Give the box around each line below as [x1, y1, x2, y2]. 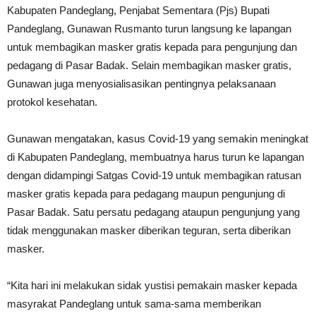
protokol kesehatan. [7, 96, 97, 108]
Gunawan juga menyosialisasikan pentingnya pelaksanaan [7, 78, 276, 90]
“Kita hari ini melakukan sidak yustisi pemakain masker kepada [7, 279, 297, 291]
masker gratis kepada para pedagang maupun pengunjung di [7, 188, 285, 200]
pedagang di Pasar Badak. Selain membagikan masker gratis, [7, 59, 291, 71]
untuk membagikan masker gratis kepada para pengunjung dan [7, 41, 297, 53]
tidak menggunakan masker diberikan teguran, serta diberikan [7, 224, 291, 236]
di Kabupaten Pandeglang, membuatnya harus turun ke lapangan [7, 151, 304, 163]
